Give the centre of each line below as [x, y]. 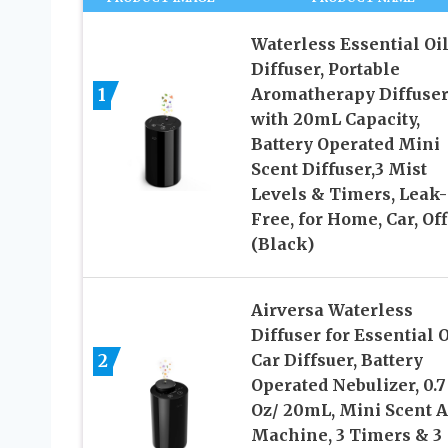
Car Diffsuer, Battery [336, 359]
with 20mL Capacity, [335, 118]
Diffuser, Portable [325, 68]
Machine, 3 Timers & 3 [346, 434]
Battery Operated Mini [345, 143]
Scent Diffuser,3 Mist [338, 168]
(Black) [282, 243]
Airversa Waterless [331, 309]
